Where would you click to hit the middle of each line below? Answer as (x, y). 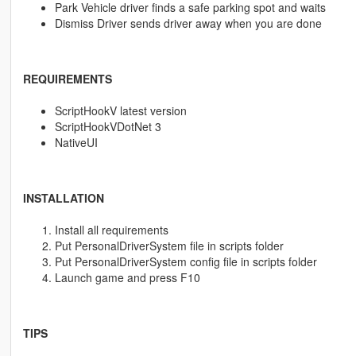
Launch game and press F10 (127, 278)
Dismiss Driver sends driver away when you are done (188, 23)
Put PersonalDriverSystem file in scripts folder (169, 246)
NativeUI (76, 143)
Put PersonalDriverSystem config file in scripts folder (186, 262)
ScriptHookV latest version (120, 111)
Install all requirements (111, 230)
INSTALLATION (63, 198)
